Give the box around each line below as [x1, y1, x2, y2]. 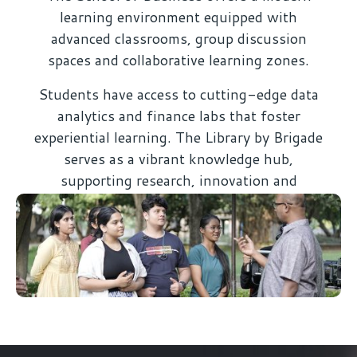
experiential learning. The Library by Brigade [34, 127, 323, 148]
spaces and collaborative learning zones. [48, 49, 309, 71]
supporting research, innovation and [60, 170, 297, 191]
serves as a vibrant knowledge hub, [64, 148, 293, 170]
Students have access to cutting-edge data [38, 84, 319, 105]
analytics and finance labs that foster [57, 105, 300, 127]
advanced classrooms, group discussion [50, 28, 307, 49]
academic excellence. [112, 191, 245, 213]
